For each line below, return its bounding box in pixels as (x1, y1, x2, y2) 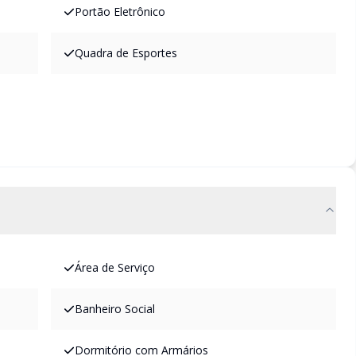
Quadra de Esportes (75, 45, 177, 60)
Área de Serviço (75, 260, 155, 275)
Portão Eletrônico (75, 4, 165, 19)
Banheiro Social (75, 301, 155, 316)
